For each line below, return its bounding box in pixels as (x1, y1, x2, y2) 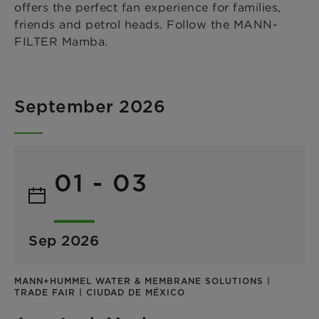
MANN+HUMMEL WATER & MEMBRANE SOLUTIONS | (14, 275, 271, 286)
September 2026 (14, 95, 165, 117)
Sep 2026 (28, 231, 99, 249)
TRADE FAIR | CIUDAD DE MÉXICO (14, 286, 185, 298)
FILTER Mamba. (14, 33, 108, 48)
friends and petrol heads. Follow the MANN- (14, 16, 278, 31)
